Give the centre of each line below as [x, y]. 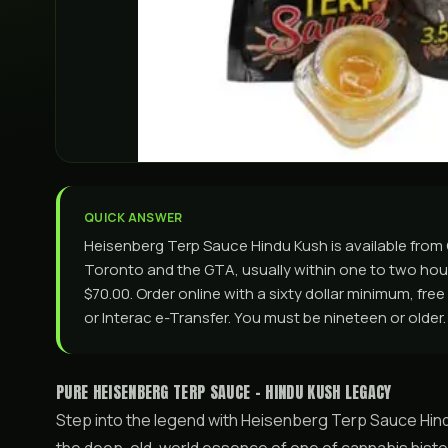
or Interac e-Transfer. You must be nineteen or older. [265, 317]
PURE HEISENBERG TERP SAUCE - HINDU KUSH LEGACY [224, 392]
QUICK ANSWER [133, 217]
